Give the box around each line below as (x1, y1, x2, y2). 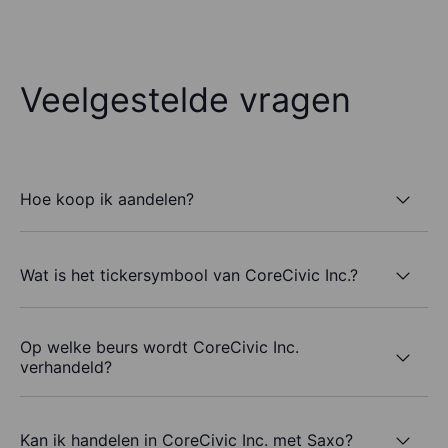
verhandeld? (20, 357, 112, 378)
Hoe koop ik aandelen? (20, 188, 194, 209)
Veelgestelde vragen (20, 79, 351, 121)
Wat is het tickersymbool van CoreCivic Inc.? (20, 264, 358, 285)
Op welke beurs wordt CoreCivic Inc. (20, 337, 299, 358)
